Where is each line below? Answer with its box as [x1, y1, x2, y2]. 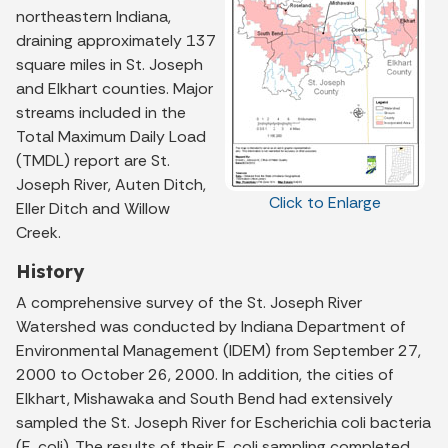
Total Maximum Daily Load [16, 125, 206, 147]
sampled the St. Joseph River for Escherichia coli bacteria [16, 411, 431, 433]
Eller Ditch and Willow [16, 197, 170, 219]
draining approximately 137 [16, 29, 216, 51]
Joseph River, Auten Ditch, [16, 173, 206, 195]
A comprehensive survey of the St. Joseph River [16, 291, 362, 313]
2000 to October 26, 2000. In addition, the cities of [16, 363, 394, 385]
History [16, 259, 84, 283]
